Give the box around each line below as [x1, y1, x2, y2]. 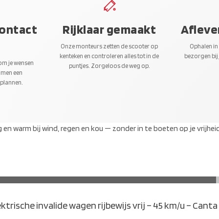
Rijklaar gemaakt [63, 21, 156, 37]
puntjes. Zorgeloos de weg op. [68, 62, 150, 69]
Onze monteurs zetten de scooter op [61, 42, 158, 50]
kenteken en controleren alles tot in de [60, 52, 159, 60]
